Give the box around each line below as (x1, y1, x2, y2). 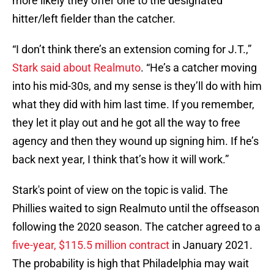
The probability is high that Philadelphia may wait (12, 257, 249, 270)
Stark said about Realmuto (12, 61, 141, 75)
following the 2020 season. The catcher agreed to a (12, 220, 261, 234)
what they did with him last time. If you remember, (12, 98, 254, 111)
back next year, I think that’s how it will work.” (12, 153, 229, 166)
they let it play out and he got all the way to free (12, 116, 240, 130)
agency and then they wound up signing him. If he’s (12, 135, 259, 148)
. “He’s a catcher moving (141, 61, 257, 75)
